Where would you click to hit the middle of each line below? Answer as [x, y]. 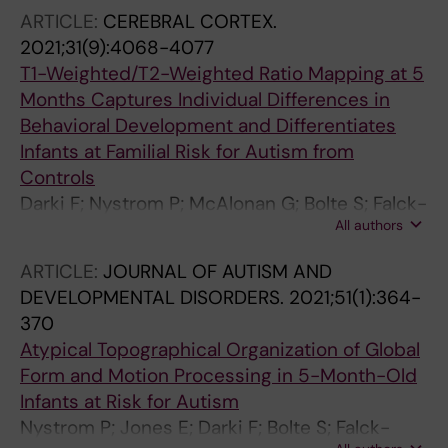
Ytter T [49, 229]
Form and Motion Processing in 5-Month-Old [218, 375]
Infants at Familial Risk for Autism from [187, 151]
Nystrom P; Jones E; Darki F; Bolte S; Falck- [205, 427]
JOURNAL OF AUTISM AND [217, 271]
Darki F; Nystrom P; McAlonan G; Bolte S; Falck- [223, 203]
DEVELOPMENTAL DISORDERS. [154, 297]
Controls [57, 177]
